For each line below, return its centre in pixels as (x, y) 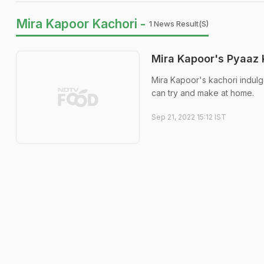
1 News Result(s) (179, 24)
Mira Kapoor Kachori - (81, 24)
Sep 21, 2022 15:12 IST (189, 117)
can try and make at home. (203, 93)
